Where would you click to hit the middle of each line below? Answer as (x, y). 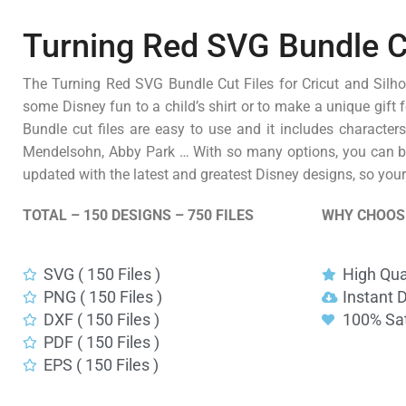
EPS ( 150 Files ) (101, 365)
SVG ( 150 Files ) (101, 275)
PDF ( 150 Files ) (101, 343)
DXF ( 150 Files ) (101, 320)
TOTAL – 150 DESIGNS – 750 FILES (138, 216)
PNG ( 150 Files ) (102, 297)
